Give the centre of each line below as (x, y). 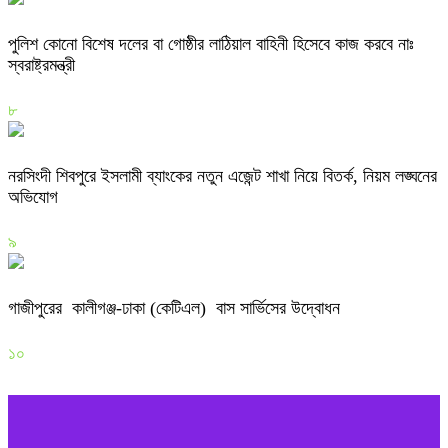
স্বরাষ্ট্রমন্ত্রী (41, 65)
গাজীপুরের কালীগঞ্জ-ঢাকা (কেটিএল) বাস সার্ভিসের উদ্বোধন (174, 307)
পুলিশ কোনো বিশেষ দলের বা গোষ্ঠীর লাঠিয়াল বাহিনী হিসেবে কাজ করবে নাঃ (211, 44)
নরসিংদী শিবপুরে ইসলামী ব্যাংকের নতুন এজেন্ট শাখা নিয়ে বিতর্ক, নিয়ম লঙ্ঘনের (222, 176)
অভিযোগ (33, 197)
